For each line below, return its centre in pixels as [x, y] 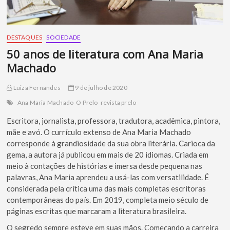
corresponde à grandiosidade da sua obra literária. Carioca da [111, 143]
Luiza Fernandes [36, 88]
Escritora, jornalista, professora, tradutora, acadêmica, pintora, [114, 121]
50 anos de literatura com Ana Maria [105, 54]
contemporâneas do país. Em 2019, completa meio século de [108, 200]
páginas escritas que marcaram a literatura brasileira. [97, 211]
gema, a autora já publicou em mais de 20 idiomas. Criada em [108, 155]
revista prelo [118, 103]
